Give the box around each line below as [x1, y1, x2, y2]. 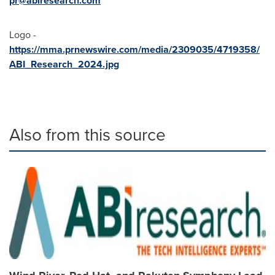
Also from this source [9, 122, 166, 147]
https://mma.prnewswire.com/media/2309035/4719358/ [9, 42, 260, 56]
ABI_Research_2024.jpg [9, 56, 119, 71]
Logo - [9, 27, 36, 42]
